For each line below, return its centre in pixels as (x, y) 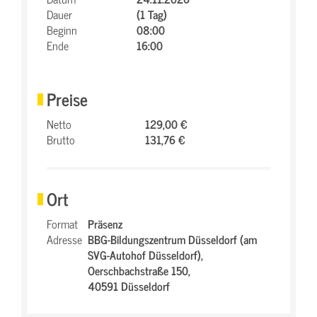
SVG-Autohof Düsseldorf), (145, 255)
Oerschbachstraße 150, (139, 270)
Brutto (61, 139)
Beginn (62, 30)
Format (62, 224)
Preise (67, 99)
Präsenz (105, 224)
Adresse (64, 239)
